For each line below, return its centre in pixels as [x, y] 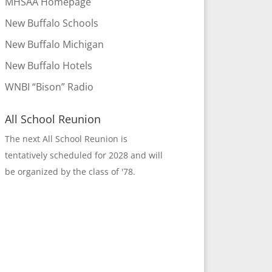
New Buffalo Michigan [54, 44]
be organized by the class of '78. [70, 172]
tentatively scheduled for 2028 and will [83, 155]
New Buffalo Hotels [48, 66]
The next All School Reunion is [66, 139]
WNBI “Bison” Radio [49, 87]
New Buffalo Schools [51, 23]
